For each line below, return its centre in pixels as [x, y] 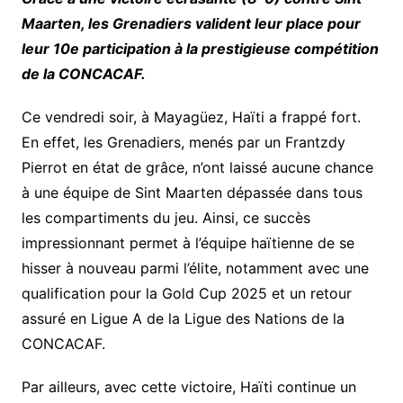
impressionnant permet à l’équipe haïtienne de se [188, 242]
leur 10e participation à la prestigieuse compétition [200, 48]
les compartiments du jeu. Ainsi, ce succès [166, 217]
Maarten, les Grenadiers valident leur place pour [191, 23]
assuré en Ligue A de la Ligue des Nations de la [183, 318]
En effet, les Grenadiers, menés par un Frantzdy [183, 142]
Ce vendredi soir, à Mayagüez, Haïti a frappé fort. [191, 116]
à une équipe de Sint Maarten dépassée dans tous [192, 192]
